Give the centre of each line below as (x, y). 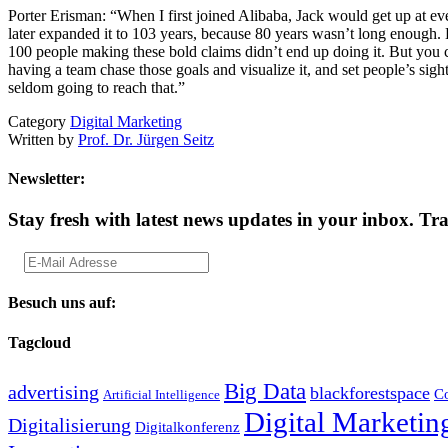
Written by (43, 139)
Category (39, 121)
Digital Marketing (126, 121)
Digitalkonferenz (187, 426)
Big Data (265, 390)
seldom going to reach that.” (96, 87)
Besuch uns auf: (62, 303)
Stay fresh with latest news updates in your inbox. (213, 220)
